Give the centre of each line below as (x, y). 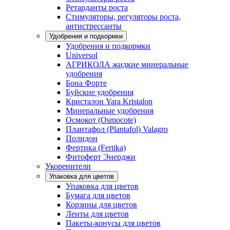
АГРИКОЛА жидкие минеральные (127, 64)
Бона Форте (86, 83)
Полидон (82, 138)
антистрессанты (94, 26)
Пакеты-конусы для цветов (113, 223)
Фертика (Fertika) (96, 148)
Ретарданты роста (97, 7)
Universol (82, 55)
